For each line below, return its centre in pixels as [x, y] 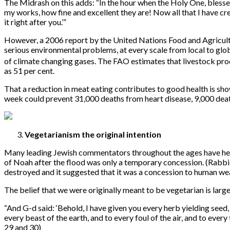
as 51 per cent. [29, 71]
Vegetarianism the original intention [93, 135]
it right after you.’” [35, 22]
